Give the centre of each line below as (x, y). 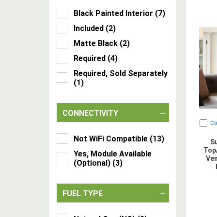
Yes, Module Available (113, 154)
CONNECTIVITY (90, 113)
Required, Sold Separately (121, 73)
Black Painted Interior (113, 13)
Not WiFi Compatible (111, 139)
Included (89, 28)
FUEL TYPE (83, 194)
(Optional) (92, 163)
